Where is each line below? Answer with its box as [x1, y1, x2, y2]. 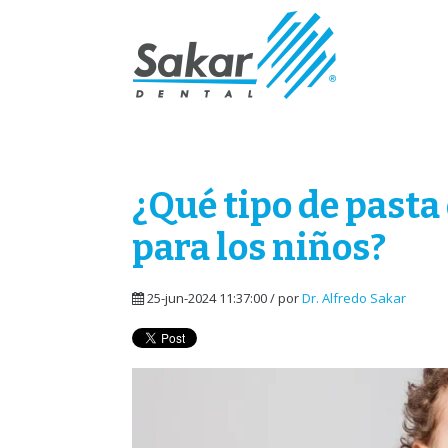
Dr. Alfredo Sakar [302, 289, 406, 307]
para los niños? [132, 226, 386, 270]
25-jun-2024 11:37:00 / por [144, 289, 302, 307]
